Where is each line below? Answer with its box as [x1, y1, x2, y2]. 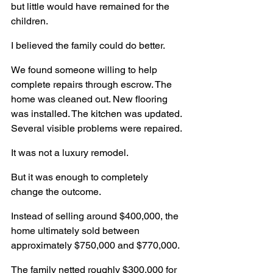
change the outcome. [11, 185, 101, 197]
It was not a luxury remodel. [11, 146, 129, 158]
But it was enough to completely [11, 171, 151, 183]
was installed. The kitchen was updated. [11, 107, 184, 119]
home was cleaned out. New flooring [11, 93, 170, 105]
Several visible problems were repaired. [11, 122, 182, 134]
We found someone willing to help [11, 63, 160, 76]
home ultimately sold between [11, 224, 142, 236]
